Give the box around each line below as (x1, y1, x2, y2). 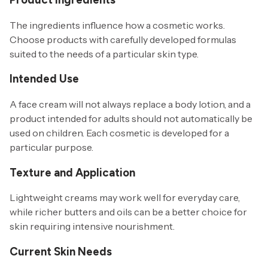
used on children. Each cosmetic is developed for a (10, 127, 229, 139)
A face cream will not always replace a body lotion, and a (10, 98, 251, 110)
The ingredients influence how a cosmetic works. (10, 19, 225, 31)
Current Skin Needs (10, 245, 112, 259)
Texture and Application (10, 165, 135, 179)
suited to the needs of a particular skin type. (10, 47, 199, 60)
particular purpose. (10, 141, 93, 153)
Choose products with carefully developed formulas (10, 33, 236, 45)
